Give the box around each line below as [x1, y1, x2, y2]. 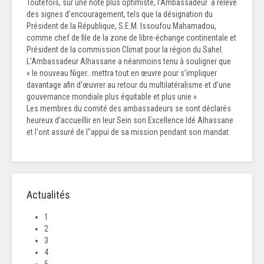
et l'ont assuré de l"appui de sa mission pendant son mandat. [27, 127, 230, 137]
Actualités [27, 189, 70, 202]
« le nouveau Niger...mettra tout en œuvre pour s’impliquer [27, 68, 217, 78]
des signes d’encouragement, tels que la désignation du [27, 9, 213, 19]
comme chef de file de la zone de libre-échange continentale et [27, 33, 236, 43]
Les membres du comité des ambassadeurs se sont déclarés [27, 104, 231, 114]
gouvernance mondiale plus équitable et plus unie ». [27, 92, 199, 102]
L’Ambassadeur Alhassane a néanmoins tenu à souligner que [27, 57, 231, 67]
